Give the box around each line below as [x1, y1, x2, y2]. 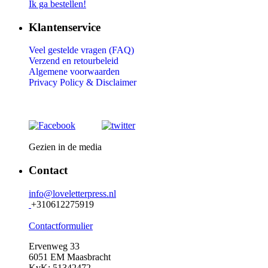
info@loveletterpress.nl [29, 188, 116, 199]
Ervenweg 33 [29, 240, 80, 251]
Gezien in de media [29, 142, 102, 153]
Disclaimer [96, 77, 136, 88]
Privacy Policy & [29, 77, 96, 88]
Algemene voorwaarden [29, 66, 120, 77]
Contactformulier [29, 220, 93, 231]
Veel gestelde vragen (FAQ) [29, 45, 134, 56]
